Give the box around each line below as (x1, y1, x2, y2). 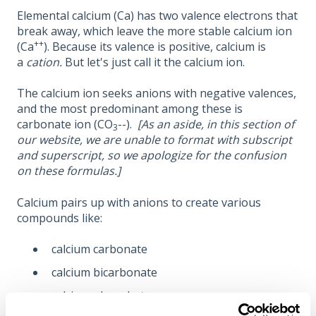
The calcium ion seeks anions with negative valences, (17, 85, 296, 102)
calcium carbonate (51, 241, 147, 257)
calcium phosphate (51, 288, 151, 304)
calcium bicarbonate (51, 265, 157, 281)
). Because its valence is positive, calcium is (44, 38, 266, 54)
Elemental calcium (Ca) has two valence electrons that (17, 7, 298, 23)
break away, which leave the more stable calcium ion (17, 23, 292, 39)
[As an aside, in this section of (135, 116, 294, 133)
